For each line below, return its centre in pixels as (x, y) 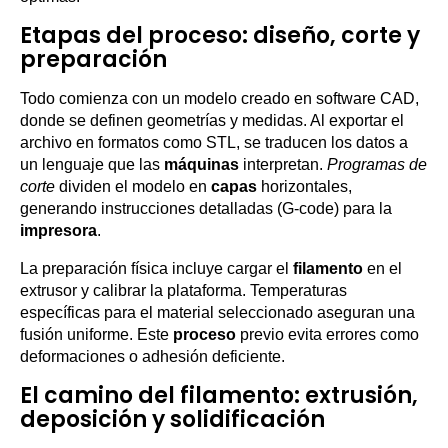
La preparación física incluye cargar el (156, 269)
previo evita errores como (327, 335)
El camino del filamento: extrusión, (219, 396)
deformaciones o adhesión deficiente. (152, 357)
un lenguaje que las (92, 165)
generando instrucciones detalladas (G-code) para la (206, 209)
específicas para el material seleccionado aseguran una (217, 313)
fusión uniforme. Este (96, 335)
